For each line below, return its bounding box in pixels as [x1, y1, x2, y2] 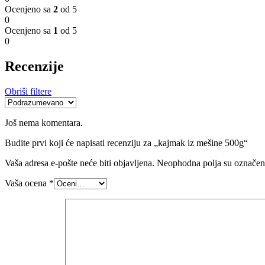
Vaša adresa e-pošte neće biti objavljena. [5, 157, 154, 168]
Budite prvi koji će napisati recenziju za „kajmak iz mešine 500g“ [5, 137, 248, 148]
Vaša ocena [5, 177, 49, 188]
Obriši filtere [5, 86, 51, 96]
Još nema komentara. [5, 117, 83, 128]
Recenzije [5, 58, 64, 74]
